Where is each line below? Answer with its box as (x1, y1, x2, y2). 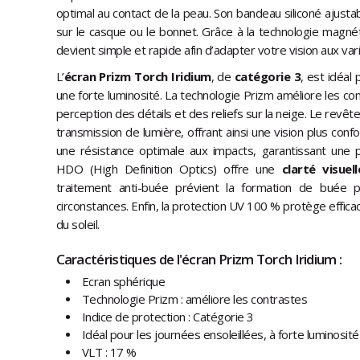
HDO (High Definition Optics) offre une (55, 161, 282, 178)
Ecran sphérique (81, 273, 165, 290)
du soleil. (55, 216, 100, 233)
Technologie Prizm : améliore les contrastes (81, 291, 307, 308)
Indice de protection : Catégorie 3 (81, 309, 254, 325)
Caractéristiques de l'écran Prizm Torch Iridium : (55, 250, 342, 269)
